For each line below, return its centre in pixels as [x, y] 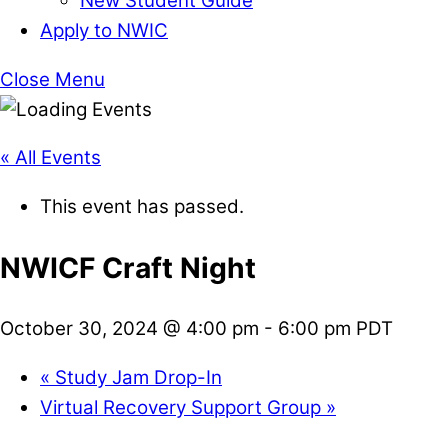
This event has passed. [142, 207]
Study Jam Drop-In [136, 377]
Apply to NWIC [104, 30]
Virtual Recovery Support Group [183, 407]
